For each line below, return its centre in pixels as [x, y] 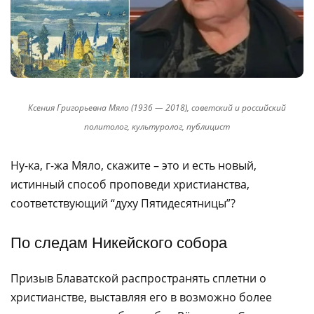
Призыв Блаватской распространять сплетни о [138, 279]
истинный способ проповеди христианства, [130, 185]
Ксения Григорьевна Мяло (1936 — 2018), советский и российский [157, 108]
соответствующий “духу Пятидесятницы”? [123, 204]
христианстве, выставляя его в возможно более [141, 298]
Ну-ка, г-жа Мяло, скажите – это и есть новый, [134, 166]
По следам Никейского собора [119, 242]
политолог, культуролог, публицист [157, 127]
